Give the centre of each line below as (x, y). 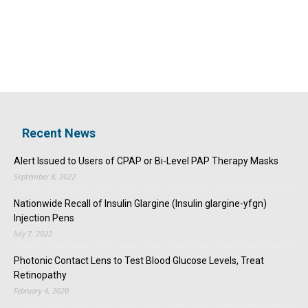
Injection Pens (44, 218)
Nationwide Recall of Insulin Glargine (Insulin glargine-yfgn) (140, 203)
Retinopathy (40, 275)
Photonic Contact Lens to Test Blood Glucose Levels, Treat (139, 260)
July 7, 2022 (33, 233)
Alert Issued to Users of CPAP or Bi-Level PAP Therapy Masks (146, 161)
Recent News (59, 133)
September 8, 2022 (45, 176)
